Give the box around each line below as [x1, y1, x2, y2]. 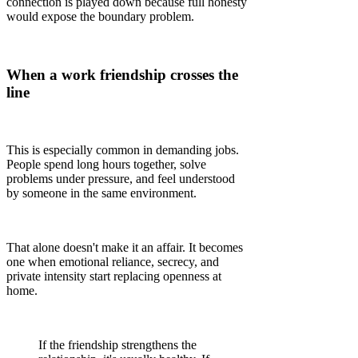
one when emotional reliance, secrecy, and [6, 255, 219, 269]
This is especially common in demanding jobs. [6, 143, 239, 157]
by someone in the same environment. [6, 186, 197, 201]
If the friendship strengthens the [38, 338, 197, 352]
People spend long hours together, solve [6, 157, 206, 172]
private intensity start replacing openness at [6, 269, 221, 284]
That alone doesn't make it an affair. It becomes [6, 241, 243, 255]
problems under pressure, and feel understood [6, 172, 235, 186]
